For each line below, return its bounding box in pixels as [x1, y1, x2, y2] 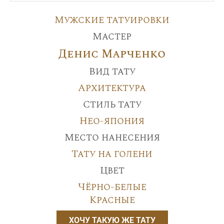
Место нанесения [64, 129, 160, 145]
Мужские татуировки [54, 12, 169, 27]
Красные [89, 192, 135, 207]
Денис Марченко [58, 44, 165, 63]
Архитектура [78, 80, 146, 95]
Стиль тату [82, 96, 141, 112]
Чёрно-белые [77, 179, 146, 194]
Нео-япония [79, 113, 144, 128]
